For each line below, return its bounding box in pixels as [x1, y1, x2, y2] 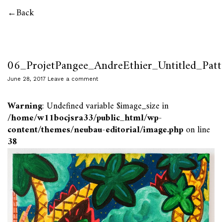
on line [183, 122, 210, 138]
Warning [7, 99, 42, 114]
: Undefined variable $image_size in [42, 99, 168, 114]
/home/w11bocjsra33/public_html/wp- [7, 111, 162, 126]
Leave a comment [48, 76, 98, 82]
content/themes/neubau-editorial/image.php [7, 122, 183, 138]
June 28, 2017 [7, 76, 46, 82]
